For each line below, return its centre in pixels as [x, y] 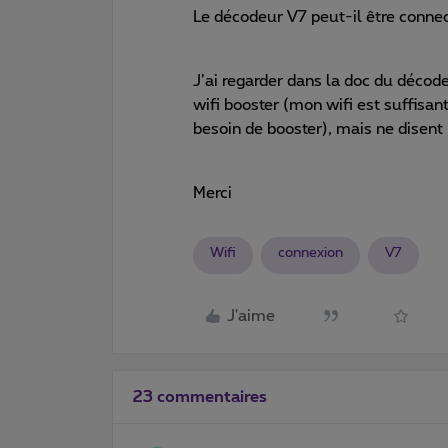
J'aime [251, 316]
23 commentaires [200, 396]
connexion [310, 252]
